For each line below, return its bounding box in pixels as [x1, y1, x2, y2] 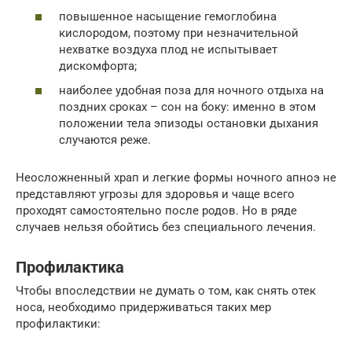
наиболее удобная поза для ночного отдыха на [59, 83, 324, 98]
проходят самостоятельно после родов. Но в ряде [16, 203, 297, 218]
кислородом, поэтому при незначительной [59, 25, 299, 40]
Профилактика [16, 258, 124, 277]
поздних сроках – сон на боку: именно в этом [59, 100, 316, 115]
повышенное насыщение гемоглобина [59, 9, 277, 24]
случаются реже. [59, 133, 151, 148]
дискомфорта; [59, 58, 137, 73]
